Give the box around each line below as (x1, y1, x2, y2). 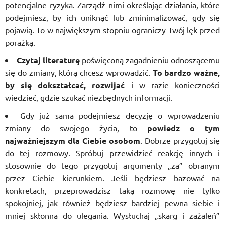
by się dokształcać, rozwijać (5, 80, 125, 90)
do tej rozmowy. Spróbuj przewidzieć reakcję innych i (5, 148, 220, 158)
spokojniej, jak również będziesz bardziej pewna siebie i (5, 198, 220, 208)
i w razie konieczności (125, 80, 220, 90)
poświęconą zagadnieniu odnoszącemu (80, 55, 220, 65)
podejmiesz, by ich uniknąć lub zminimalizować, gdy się (5, 12, 220, 22)
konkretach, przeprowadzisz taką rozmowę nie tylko (5, 185, 220, 195)
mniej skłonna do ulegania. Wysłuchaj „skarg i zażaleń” (5, 210, 220, 220)
